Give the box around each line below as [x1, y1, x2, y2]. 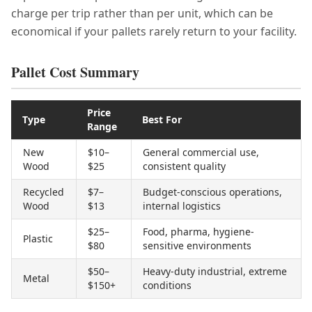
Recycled [23, 185, 64, 198]
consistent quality [143, 159, 226, 173]
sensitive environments [143, 239, 251, 252]
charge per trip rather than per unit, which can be [11, 6, 273, 21]
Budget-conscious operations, [143, 185, 282, 198]
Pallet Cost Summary [11, 62, 139, 82]
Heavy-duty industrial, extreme [143, 265, 287, 278]
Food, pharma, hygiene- [143, 225, 254, 238]
